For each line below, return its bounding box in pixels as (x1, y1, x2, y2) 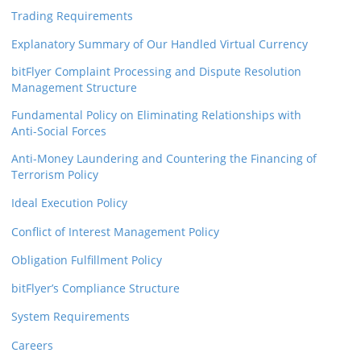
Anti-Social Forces (11, 123, 106, 139)
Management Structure (11, 80, 137, 96)
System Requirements (11, 309, 130, 325)
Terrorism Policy (11, 167, 98, 183)
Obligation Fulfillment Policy (11, 251, 162, 268)
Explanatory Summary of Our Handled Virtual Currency (11, 36, 308, 52)
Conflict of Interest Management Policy (11, 223, 219, 239)
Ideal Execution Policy (11, 195, 127, 211)
